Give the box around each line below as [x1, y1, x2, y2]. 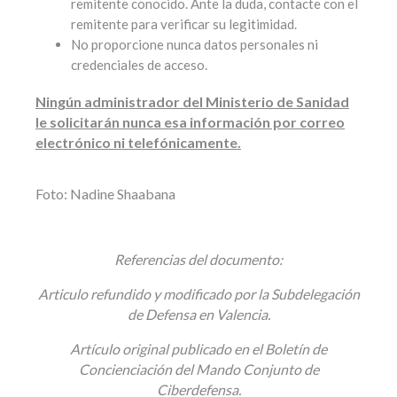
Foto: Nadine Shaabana [35, 185, 175, 203]
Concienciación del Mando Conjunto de [78, 361, 319, 378]
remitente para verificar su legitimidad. [71, 16, 297, 33]
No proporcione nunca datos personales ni [71, 36, 318, 53]
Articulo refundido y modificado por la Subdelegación [37, 285, 360, 303]
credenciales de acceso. [71, 57, 207, 74]
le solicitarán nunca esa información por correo [35, 113, 345, 131]
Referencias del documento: [114, 251, 283, 269]
